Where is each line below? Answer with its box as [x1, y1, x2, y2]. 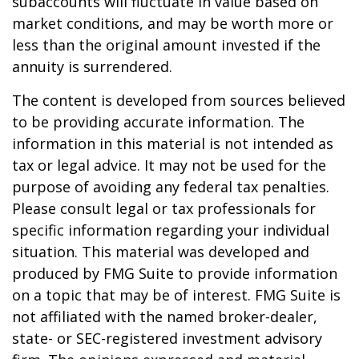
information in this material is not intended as [12, 134, 333, 153]
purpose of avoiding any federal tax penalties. [12, 177, 329, 196]
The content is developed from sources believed [12, 91, 345, 110]
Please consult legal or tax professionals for [12, 199, 316, 218]
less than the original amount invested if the [12, 35, 321, 54]
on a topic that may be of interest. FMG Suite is [12, 285, 341, 305]
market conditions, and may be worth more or [12, 14, 333, 33]
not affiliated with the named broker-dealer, [12, 307, 317, 326]
